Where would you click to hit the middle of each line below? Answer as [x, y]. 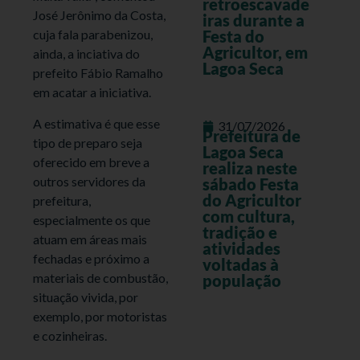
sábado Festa [250, 184]
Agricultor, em [255, 53]
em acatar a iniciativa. [92, 92]
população [241, 281]
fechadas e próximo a [92, 258]
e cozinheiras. [70, 335]
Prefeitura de [251, 136]
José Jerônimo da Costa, [100, 15]
